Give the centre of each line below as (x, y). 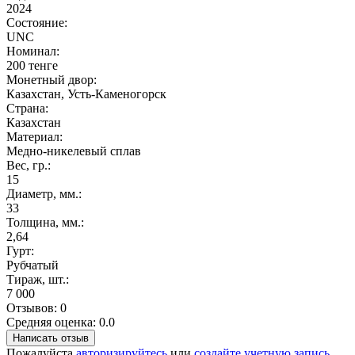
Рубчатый (32, 265)
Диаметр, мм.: (44, 194)
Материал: (34, 137)
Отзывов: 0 (36, 308)
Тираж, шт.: (38, 280)
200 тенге (32, 66)
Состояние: (37, 23)
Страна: (27, 109)
